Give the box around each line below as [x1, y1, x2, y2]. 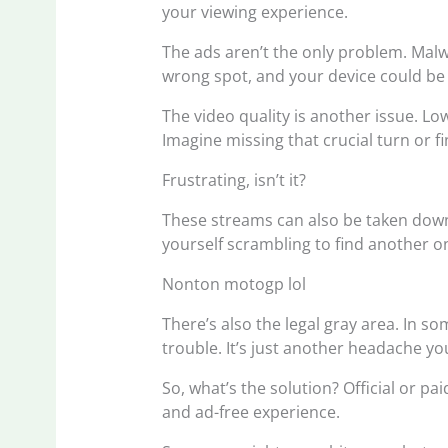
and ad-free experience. [162, 401, 341, 424]
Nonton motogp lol [162, 273, 307, 296]
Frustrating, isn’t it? [162, 169, 307, 192]
